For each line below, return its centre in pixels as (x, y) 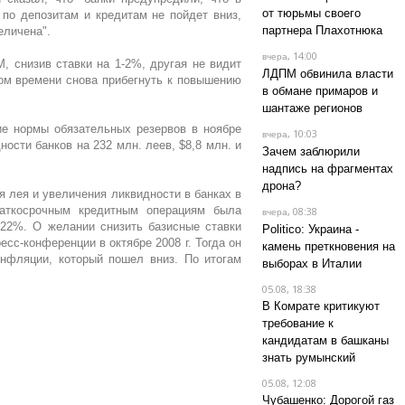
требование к (297, 323)
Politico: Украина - (310, 229)
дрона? (281, 186)
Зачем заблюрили (311, 151)
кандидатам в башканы (325, 340)
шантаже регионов (312, 108)
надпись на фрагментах (327, 169)
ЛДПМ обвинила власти (327, 74)
